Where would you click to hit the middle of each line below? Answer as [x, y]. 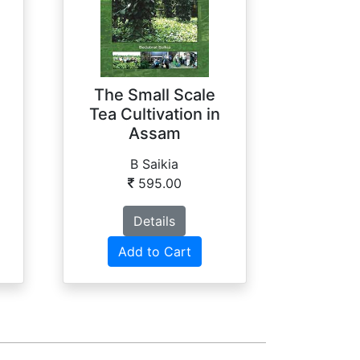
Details [155, 221]
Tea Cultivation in [154, 115]
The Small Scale [154, 95]
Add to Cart [154, 252]
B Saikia [155, 164]
